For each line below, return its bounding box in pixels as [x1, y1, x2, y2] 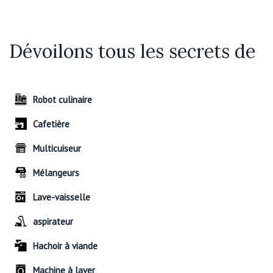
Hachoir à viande [33, 240, 97, 252]
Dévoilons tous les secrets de [9, 40, 255, 63]
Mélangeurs [33, 167, 79, 179]
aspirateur [33, 216, 73, 228]
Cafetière [33, 118, 69, 130]
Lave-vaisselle [33, 191, 90, 204]
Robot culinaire [33, 94, 92, 106]
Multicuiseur [33, 143, 81, 155]
